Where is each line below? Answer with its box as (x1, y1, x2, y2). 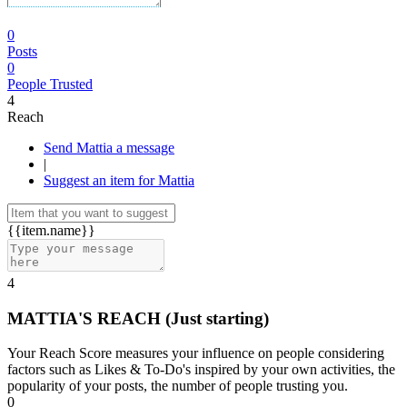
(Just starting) (165, 308, 269, 328)
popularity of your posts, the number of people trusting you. (7, 378, 348, 394)
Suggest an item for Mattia (44, 173, 194, 188)
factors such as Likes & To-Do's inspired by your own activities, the (7, 362, 395, 378)
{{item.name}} (7, 223, 95, 238)
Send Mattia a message (116, 140, 174, 155)
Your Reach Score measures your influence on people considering (7, 345, 384, 362)
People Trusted (7, 76, 93, 92)
